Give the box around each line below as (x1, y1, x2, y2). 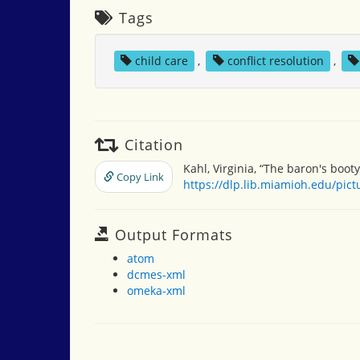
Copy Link (114, 170, 164, 184)
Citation (120, 135, 183, 154)
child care (134, 53, 188, 68)
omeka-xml (127, 283, 186, 298)
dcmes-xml (127, 267, 186, 282)
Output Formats (110, 225, 233, 244)
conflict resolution (227, 53, 324, 68)
